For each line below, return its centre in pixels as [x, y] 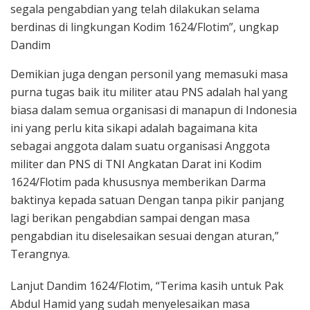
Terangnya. [40, 254]
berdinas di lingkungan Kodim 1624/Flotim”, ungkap [145, 27]
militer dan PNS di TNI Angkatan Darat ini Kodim [136, 164]
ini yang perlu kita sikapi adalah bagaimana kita [134, 128]
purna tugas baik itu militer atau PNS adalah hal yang [149, 92]
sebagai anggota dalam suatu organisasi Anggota [140, 146]
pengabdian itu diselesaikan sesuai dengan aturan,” [145, 236]
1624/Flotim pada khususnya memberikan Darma [138, 182]
